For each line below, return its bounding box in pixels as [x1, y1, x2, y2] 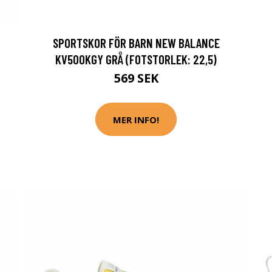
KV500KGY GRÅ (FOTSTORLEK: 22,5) [55, 52, 217, 67]
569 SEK [114, 70, 158, 86]
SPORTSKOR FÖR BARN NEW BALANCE [52, 35, 220, 50]
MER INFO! [113, 113, 159, 126]
